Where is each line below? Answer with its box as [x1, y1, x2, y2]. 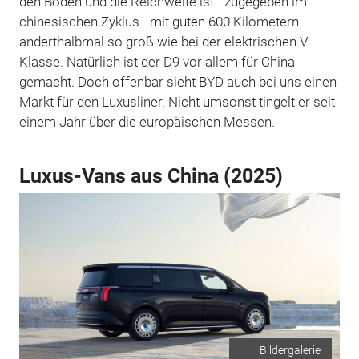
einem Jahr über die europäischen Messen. [18, 113, 276, 130]
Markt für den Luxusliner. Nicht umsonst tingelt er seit [18, 93, 335, 110]
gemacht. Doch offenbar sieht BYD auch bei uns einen [18, 73, 337, 90]
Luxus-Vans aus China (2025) [18, 163, 283, 188]
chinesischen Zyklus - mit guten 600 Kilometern [18, 13, 299, 30]
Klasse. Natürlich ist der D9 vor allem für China [18, 53, 295, 70]
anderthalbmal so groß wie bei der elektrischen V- [18, 33, 312, 50]
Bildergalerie [260, 343, 321, 357]
